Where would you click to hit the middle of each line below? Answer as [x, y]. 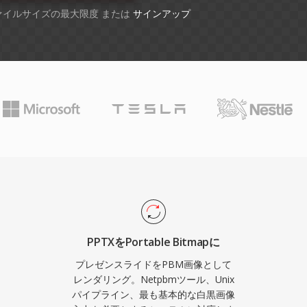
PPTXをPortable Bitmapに [153, 242]
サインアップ [162, 13]
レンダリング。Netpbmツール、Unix [153, 279]
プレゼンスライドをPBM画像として [153, 264]
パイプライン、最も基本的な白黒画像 [153, 294]
